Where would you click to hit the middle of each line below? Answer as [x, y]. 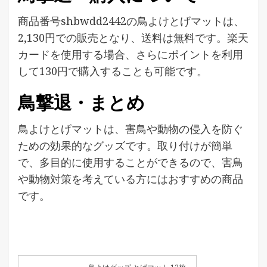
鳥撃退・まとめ [81, 103]
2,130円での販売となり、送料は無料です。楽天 [133, 38]
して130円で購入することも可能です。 [113, 71]
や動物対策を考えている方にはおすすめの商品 [131, 179]
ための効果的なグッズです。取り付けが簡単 [125, 146]
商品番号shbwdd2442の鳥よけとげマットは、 [131, 21]
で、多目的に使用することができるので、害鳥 [131, 162]
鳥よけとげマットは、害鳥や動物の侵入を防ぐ [131, 129]
